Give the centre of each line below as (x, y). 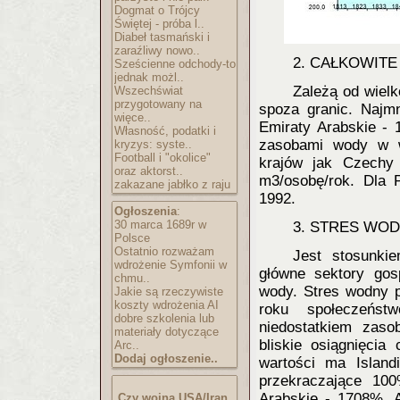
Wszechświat (149, 91)
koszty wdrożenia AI (167, 305)
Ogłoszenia (146, 211)
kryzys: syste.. (153, 144)
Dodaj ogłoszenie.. (166, 358)
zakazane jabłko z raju (172, 184)
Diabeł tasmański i (162, 37)
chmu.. (132, 278)
